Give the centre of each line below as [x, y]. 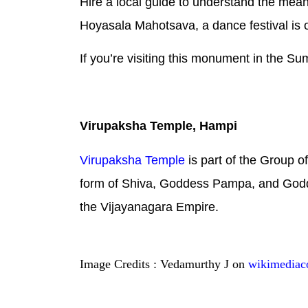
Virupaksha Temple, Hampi [159, 126]
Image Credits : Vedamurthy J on [164, 264]
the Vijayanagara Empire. [150, 207]
